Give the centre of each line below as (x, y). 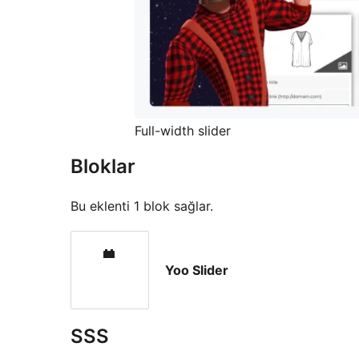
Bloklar (103, 167)
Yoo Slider (197, 270)
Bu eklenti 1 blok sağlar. (142, 206)
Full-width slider (183, 131)
